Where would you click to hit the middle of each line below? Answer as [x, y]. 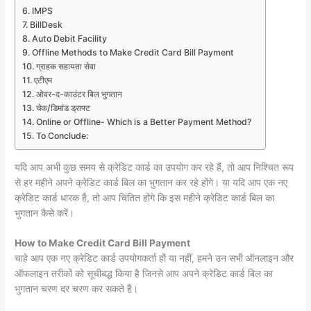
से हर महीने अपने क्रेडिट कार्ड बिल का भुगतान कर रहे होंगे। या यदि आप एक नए [151, 182]
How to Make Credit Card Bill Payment [103, 243]
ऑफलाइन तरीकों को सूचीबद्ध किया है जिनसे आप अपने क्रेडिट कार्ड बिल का [144, 274]
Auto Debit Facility [69, 38]
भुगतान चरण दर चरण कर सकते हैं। [77, 289]
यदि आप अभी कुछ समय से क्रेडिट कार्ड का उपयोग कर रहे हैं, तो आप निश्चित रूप [154, 167]
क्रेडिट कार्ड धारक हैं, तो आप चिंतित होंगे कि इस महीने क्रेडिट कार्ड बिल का [145, 197]
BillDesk [46, 24]
